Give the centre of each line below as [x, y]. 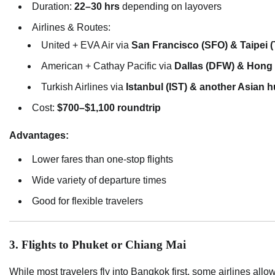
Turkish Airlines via [83, 87]
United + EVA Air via [86, 45]
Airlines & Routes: [71, 27]
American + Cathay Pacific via [108, 66]
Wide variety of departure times [99, 180]
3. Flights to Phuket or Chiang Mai [98, 244]
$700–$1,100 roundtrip [109, 107]
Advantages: [39, 135]
